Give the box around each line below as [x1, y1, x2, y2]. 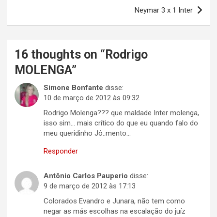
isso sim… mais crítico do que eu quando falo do [44, 119, 198, 128]
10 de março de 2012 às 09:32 [44, 93, 139, 103]
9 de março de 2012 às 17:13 [44, 182, 136, 191]
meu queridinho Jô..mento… [44, 129, 131, 138]
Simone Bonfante [44, 83, 103, 93]
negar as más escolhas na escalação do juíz [44, 207, 186, 216]
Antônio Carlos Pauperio [44, 171, 128, 181]
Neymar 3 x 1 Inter [135, 6, 193, 15]
